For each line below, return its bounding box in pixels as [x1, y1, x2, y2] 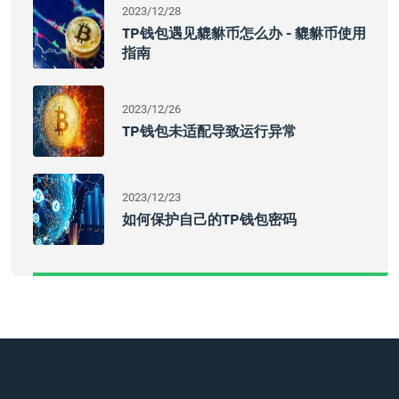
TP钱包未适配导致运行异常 [122, 122, 297, 140]
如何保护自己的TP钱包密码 [122, 210, 297, 228]
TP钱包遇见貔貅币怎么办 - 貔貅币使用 [122, 24, 366, 42]
